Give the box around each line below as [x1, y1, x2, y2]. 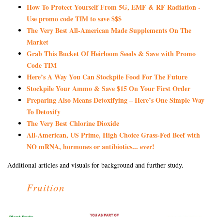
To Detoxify [27, 106, 61, 117]
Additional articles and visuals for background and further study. [7, 160, 184, 170]
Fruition [27, 180, 65, 194]
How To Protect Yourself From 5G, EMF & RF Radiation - [27, 1, 201, 12]
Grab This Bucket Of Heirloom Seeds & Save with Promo [27, 48, 196, 59]
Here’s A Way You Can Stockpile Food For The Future [27, 71, 187, 82]
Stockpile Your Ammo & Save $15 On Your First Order [27, 83, 190, 93]
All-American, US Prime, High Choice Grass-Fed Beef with [27, 129, 200, 140]
